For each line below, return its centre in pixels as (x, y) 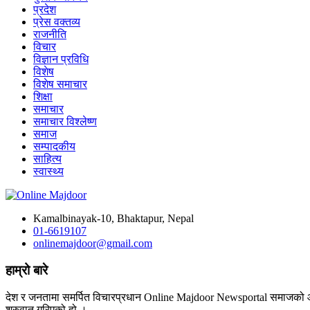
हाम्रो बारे (27, 271)
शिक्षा (43, 97)
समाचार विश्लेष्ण (65, 122)
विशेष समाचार (60, 84)
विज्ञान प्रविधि (61, 60)
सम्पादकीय (54, 147)
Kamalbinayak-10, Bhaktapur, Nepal (113, 219)
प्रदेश (45, 10)
